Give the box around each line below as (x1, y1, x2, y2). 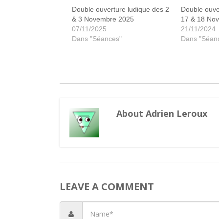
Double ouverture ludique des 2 (71, 5, 169, 13)
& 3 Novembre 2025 (71, 15, 134, 23)
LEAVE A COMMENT (59, 180, 154, 193)
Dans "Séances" (71, 35, 122, 43)
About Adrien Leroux (116, 108, 208, 119)
